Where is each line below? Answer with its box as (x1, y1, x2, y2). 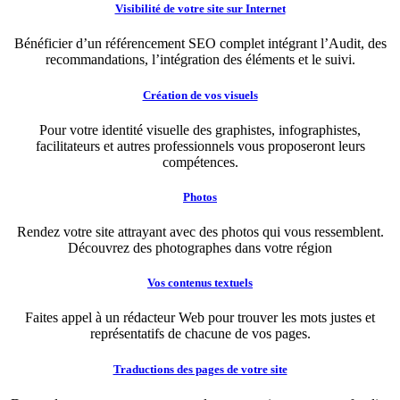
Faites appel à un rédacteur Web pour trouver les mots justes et (25, 310, 375, 326)
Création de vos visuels (142, 87, 258, 102)
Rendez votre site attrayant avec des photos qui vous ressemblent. (16, 224, 384, 240)
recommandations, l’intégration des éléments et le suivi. (45, 52, 355, 68)
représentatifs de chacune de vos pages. (89, 326, 311, 342)
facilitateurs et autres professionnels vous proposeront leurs (35, 137, 365, 154)
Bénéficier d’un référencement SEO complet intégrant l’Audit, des (13, 36, 387, 52)
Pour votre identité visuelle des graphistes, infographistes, (39, 121, 361, 137)
